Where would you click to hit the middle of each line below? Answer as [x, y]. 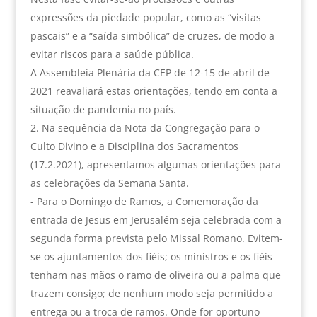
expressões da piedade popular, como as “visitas [145, 17]
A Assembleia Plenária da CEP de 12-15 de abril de [150, 72]
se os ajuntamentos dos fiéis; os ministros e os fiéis [151, 256]
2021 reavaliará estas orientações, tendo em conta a [154, 91]
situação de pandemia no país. [103, 109]
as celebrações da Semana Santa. [109, 183]
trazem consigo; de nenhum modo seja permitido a [151, 293]
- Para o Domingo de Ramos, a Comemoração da [144, 201]
